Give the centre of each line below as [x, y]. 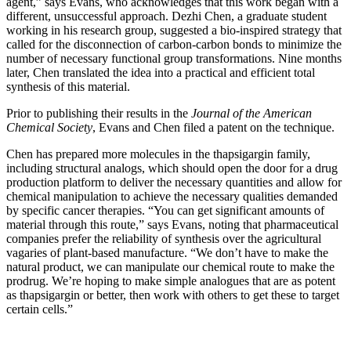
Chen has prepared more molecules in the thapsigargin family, [158, 154]
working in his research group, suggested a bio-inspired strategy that [174, 31]
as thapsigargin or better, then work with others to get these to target [173, 295]
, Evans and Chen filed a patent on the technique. [217, 128]
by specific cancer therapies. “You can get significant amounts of [165, 211]
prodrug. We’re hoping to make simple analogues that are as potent [171, 281]
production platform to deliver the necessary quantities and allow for [174, 183]
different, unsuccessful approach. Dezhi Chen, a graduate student [166, 16]
